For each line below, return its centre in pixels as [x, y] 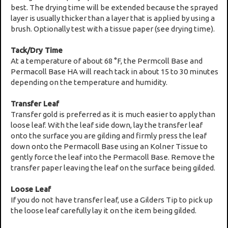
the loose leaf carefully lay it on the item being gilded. [104, 210]
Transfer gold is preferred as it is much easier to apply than [113, 114]
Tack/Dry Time [37, 50]
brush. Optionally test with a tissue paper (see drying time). [113, 28]
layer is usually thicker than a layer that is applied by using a [113, 18]
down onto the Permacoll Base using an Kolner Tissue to [109, 146]
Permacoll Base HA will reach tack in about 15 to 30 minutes [115, 71]
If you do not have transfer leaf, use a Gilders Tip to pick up [112, 199]
